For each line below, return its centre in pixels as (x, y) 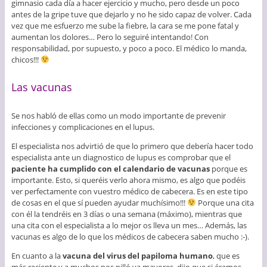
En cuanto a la (37, 255)
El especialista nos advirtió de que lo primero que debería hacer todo (132, 146)
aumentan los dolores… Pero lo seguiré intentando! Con (110, 37)
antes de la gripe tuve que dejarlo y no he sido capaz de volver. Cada (131, 14)
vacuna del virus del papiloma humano (137, 255)
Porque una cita (225, 202)
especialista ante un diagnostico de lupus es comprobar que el (121, 157)
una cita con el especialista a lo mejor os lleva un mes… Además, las (129, 225)
